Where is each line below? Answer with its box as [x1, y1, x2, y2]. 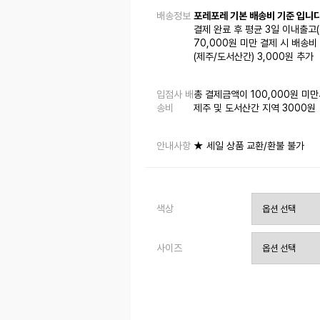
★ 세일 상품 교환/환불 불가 [194, 140, 305, 151]
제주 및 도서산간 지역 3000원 [194, 102, 316, 114]
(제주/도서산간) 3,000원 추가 [194, 51, 314, 62]
